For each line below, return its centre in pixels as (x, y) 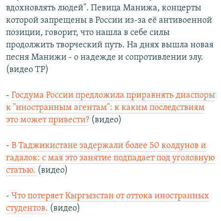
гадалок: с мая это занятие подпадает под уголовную (110, 158)
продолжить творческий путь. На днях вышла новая (110, 45)
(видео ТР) (27, 70)
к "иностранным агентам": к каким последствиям (105, 108)
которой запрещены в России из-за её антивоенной (109, 21)
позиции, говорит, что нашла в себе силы (88, 33)
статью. (22, 171)
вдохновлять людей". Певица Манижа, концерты (104, 8)
